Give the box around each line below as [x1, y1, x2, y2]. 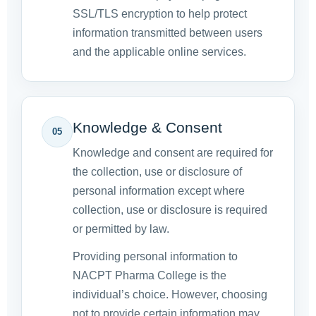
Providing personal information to [73, 250, 238, 263]
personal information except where [73, 185, 245, 197]
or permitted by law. [73, 223, 169, 236]
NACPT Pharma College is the [73, 269, 226, 282]
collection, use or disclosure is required [73, 204, 267, 217]
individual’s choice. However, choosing [73, 288, 267, 301]
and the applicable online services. [73, 46, 246, 59]
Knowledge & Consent [73, 119, 222, 136]
